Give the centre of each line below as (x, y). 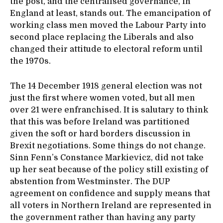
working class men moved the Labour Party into (108, 25)
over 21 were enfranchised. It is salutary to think (109, 110)
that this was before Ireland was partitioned (100, 122)
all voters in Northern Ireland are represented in (111, 205)
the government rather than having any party (103, 217)
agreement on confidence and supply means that (110, 193)
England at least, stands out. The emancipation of (110, 13)
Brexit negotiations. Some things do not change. (108, 146)
